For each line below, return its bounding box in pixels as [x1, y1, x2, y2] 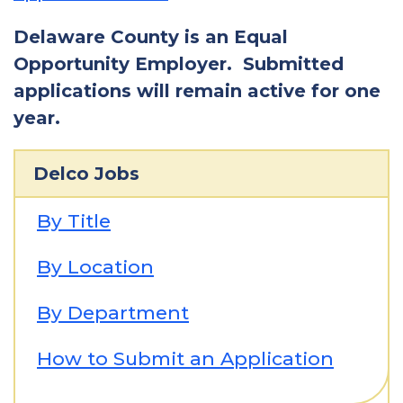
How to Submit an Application [37, 347, 334, 370]
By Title [37, 210, 111, 232]
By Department [37, 301, 189, 324]
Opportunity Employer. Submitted [13, 53, 344, 75]
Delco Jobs [33, 163, 139, 184]
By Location [37, 255, 154, 278]
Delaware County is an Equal [13, 26, 288, 48]
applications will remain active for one [13, 80, 381, 102]
